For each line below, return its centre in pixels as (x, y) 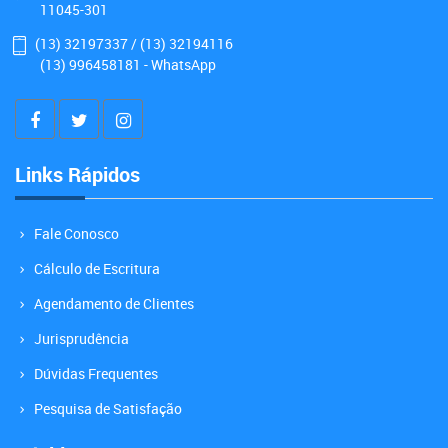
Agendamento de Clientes (114, 303)
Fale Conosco (76, 233)
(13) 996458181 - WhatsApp (128, 64)
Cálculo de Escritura (97, 268)
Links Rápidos (77, 174)
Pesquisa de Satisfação (108, 408)
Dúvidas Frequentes (96, 373)
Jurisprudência (81, 338)
